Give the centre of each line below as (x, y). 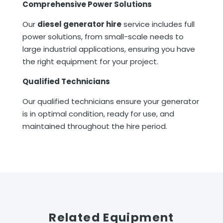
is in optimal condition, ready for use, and (98, 113)
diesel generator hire (79, 24)
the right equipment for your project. (91, 61)
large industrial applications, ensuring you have (109, 49)
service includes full (158, 24)
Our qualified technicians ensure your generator (111, 101)
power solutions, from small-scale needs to (103, 36)
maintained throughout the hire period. (95, 126)
